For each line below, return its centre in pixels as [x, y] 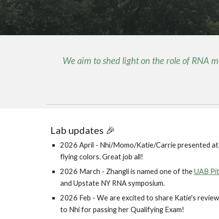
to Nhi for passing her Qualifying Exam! [122, 209]
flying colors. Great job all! [101, 157]
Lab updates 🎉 [83, 130]
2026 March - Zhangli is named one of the [127, 171]
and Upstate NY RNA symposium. [112, 183]
